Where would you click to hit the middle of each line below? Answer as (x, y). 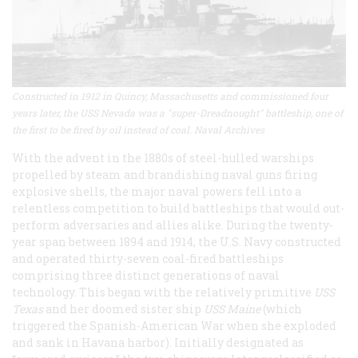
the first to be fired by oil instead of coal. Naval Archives (138, 129)
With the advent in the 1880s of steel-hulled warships (163, 157)
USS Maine (232, 308)
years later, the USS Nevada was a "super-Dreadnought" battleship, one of (177, 112)
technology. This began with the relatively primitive (163, 292)
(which (281, 308)
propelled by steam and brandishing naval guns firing (165, 174)
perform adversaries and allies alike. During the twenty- (173, 225)
